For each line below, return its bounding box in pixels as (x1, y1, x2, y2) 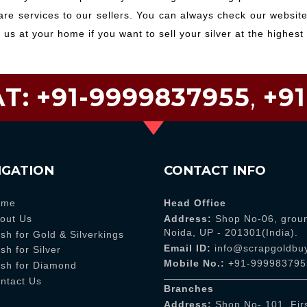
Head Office (164, 197, 226, 209)
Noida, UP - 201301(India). (164, 226, 298, 238)
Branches (164, 283, 214, 294)
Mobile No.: (164, 258, 225, 269)
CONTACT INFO (164, 162, 266, 178)
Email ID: (164, 242, 211, 254)
